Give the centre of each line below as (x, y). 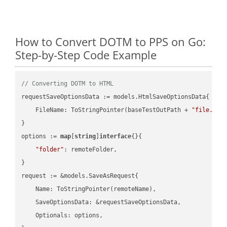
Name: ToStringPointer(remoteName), (89, 189)
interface (116, 136)
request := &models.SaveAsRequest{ (80, 176)
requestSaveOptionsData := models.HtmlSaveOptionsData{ (116, 97)
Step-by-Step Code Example (86, 54)
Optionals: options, (62, 215)
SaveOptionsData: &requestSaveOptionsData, (101, 202)
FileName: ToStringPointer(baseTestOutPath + (107, 110)
